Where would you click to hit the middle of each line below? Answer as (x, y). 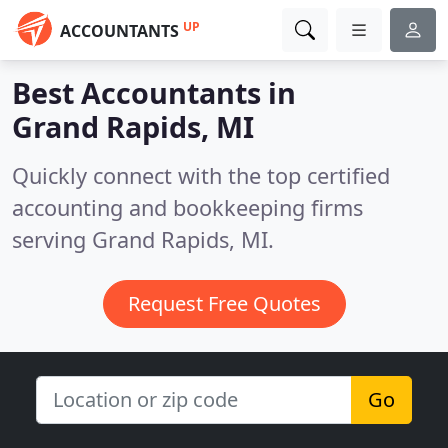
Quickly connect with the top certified (201, 175)
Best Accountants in (154, 92)
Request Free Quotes (224, 303)
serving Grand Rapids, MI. (143, 239)
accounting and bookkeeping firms (187, 207)
